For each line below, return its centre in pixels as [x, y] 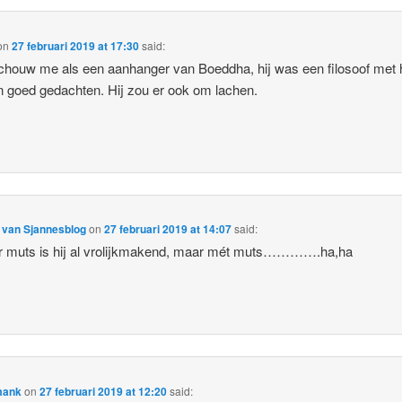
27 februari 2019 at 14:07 [168, 229]
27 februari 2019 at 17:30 [76, 45]
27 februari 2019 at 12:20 [104, 391]
